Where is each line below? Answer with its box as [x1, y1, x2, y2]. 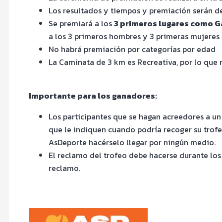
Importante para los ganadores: [29, 89, 157, 102]
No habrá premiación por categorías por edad [49, 43, 216, 55]
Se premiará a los [49, 17, 114, 29]
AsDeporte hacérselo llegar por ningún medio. [49, 136, 216, 148]
